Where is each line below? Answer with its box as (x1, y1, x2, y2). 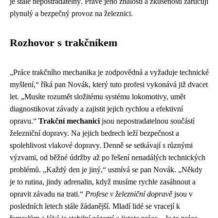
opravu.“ (10, 116, 38, 125)
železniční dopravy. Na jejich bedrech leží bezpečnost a (10, 128, 179, 137)
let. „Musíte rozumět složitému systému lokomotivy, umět (10, 92, 185, 101)
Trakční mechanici (38, 116, 100, 125)
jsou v (172, 189, 193, 198)
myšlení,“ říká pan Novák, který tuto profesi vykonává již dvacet (10, 80, 208, 89)
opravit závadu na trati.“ (10, 189, 85, 198)
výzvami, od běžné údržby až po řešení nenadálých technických (10, 153, 205, 162)
